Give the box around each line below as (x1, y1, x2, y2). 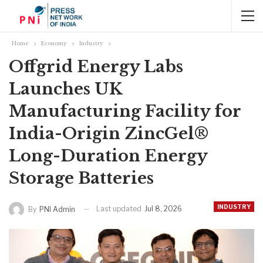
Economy (41, 40, 67, 46)
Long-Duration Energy (9, 146, 207, 166)
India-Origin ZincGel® (9, 124, 208, 143)
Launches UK (9, 79, 122, 99)
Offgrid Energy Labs (9, 57, 183, 76)
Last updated (96, 204, 143, 213)
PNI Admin (39, 204, 75, 214)
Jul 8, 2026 (144, 204, 182, 213)
